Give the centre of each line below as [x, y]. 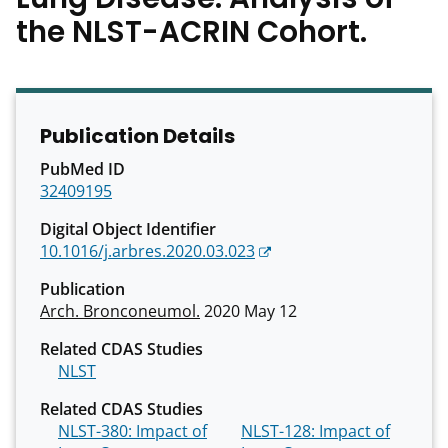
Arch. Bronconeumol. [120, 311]
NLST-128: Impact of [280, 431]
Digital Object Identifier [128, 229]
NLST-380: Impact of [97, 431]
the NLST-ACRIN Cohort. [191, 32]
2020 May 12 [248, 311]
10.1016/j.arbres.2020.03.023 [147, 251]
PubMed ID [82, 169]
